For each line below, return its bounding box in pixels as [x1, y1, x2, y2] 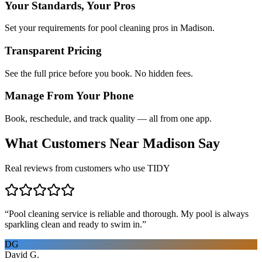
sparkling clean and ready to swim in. [5, 219, 142, 229]
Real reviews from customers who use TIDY [5, 163, 170, 173]
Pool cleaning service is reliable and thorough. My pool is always [9, 208, 249, 219]
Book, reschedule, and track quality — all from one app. [5, 113, 212, 124]
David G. [5, 249, 39, 260]
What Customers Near [5, 136, 143, 151]
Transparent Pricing [5, 44, 102, 57]
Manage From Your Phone [5, 89, 133, 102]
